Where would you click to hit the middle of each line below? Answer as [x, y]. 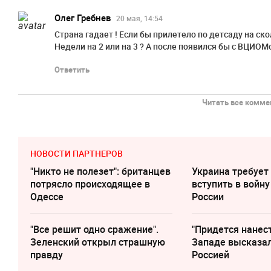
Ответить [72, 70]
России [208, 197]
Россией [211, 255]
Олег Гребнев [83, 18]
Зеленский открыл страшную [98, 242]
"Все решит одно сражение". [94, 230]
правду [47, 255]
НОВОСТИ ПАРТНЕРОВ [77, 154]
